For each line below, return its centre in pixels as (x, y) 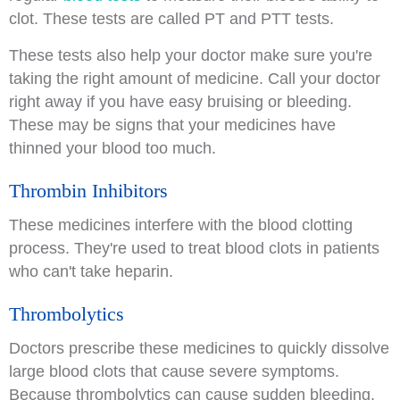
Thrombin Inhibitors (88, 191)
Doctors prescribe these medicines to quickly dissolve (199, 348)
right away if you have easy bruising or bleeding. (180, 102)
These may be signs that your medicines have (172, 125)
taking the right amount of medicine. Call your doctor (195, 79)
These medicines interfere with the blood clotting (181, 225)
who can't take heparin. (91, 271)
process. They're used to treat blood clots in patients (194, 248)
